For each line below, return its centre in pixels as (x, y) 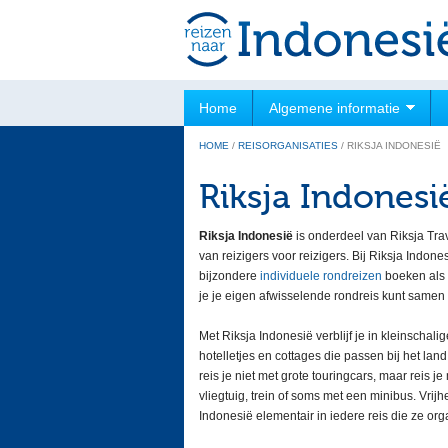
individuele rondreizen (321, 276)
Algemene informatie (334, 108)
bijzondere (229, 276)
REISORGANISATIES (288, 145)
